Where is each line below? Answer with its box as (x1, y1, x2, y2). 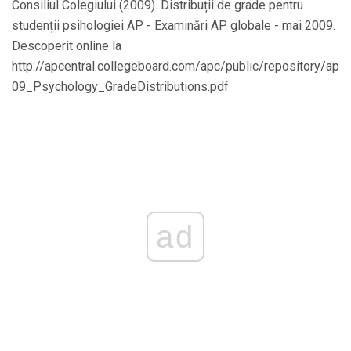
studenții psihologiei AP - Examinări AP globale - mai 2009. (12, 17, 335, 33)
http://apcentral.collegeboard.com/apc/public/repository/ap (12, 58, 339, 74)
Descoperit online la (12, 38, 121, 53)
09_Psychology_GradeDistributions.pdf (12, 78, 229, 94)
